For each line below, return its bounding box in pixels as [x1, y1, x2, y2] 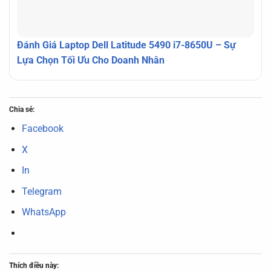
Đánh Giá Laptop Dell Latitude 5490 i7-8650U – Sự [17, 39, 236, 51]
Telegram [21, 185, 62, 197]
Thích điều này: [9, 261, 59, 270]
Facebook [21, 123, 64, 135]
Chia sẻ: [9, 105, 34, 114]
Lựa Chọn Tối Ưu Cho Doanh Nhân [17, 54, 165, 67]
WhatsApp [21, 206, 66, 218]
